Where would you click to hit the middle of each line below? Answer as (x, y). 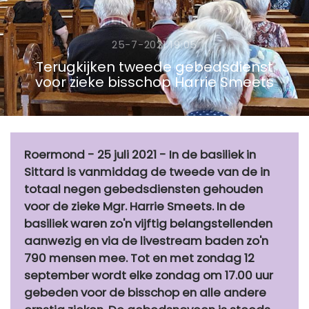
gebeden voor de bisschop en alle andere (145, 293)
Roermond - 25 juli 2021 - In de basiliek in (140, 155)
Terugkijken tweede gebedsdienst (154, 67)
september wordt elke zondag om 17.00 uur (149, 276)
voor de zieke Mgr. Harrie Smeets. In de (134, 207)
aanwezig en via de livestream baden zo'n (146, 241)
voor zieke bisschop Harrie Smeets (154, 82)
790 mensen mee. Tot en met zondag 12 (139, 258)
